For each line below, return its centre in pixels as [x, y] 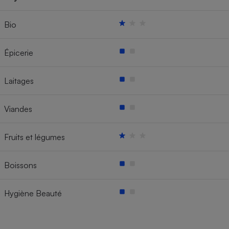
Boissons [20, 165]
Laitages [19, 81]
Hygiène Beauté [33, 193]
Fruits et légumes [35, 137]
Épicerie [19, 52]
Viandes [18, 109]
